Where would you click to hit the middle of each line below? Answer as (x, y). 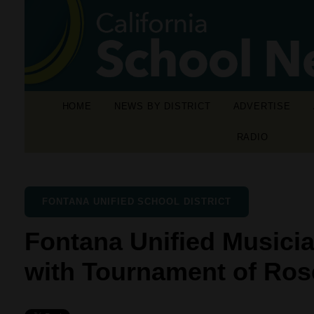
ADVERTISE (262, 106)
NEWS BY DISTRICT (162, 106)
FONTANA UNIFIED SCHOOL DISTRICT (137, 202)
